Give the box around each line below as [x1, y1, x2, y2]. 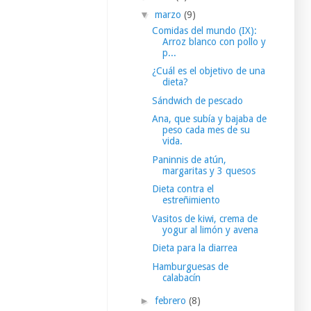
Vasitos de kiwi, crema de [151, 212, 258, 224]
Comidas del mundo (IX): [151, 24, 257, 36]
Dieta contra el [151, 183, 214, 195]
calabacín [162, 271, 201, 283]
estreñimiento [162, 194, 220, 206]
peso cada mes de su [162, 124, 250, 136]
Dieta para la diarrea [151, 242, 237, 254]
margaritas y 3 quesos [162, 165, 255, 176]
